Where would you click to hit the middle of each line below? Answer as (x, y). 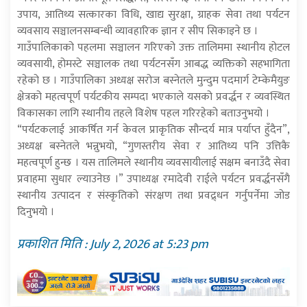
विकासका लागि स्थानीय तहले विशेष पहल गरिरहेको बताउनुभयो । (143, 114)
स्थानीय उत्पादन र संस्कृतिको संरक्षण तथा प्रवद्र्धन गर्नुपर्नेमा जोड (153, 196)
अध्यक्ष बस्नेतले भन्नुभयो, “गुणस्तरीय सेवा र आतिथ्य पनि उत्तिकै (153, 147)
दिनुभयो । (36, 212)
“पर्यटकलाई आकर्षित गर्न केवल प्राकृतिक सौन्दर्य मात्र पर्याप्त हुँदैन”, (153, 130)
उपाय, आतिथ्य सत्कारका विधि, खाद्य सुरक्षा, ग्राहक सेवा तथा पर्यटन (153, 15)
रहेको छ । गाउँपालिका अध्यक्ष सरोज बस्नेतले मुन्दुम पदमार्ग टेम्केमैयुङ (153, 81)
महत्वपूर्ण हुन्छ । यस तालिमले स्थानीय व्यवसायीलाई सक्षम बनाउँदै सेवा (153, 163)
